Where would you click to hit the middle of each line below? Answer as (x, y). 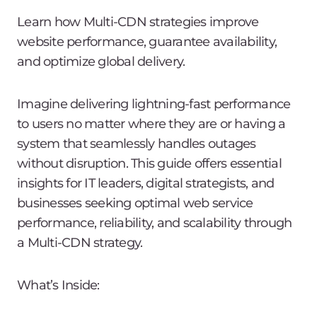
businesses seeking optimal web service (135, 203)
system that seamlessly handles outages (137, 144)
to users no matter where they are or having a (151, 124)
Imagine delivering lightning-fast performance (154, 104)
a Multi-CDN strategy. (80, 243)
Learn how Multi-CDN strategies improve (138, 22)
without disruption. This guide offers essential (149, 163)
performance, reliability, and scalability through (155, 223)
